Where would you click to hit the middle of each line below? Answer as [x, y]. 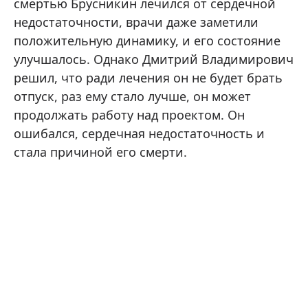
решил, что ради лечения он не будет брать [148, 77]
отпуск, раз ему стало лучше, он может [132, 96]
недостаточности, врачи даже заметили [136, 22]
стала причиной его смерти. [100, 152]
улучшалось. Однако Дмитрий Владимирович [154, 59]
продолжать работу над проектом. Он [129, 114]
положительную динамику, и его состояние [147, 40]
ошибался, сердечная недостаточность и [139, 133]
